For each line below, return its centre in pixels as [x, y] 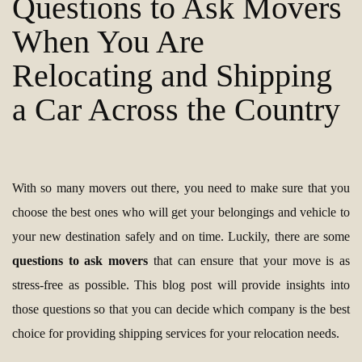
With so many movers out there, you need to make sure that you [181, 188]
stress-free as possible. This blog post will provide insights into [181, 285]
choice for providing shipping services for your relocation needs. [176, 334]
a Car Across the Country [176, 110]
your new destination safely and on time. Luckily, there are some [181, 237]
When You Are [108, 42]
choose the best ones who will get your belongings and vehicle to [181, 213]
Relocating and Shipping [172, 76]
